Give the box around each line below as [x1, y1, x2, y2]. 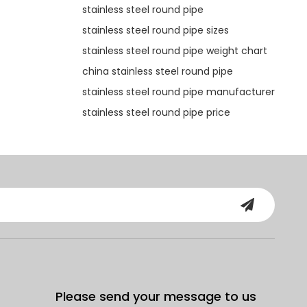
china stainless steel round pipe [82, 64, 233, 78]
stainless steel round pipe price [82, 105, 230, 119]
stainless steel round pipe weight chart [82, 43, 267, 58]
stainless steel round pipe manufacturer [82, 84, 275, 99]
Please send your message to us [55, 287, 256, 305]
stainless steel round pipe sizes [82, 23, 229, 37]
